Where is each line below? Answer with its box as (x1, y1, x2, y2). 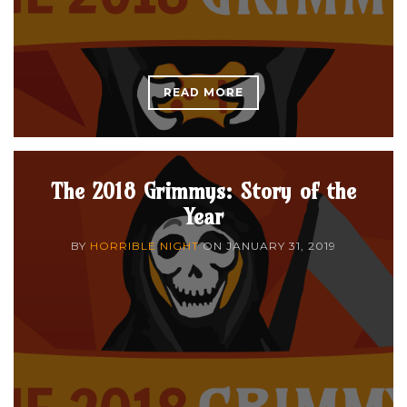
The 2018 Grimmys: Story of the (51, 176, 356, 204)
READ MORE (164, 84, 243, 99)
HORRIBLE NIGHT (90, 238, 199, 253)
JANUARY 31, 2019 (226, 238, 336, 253)
